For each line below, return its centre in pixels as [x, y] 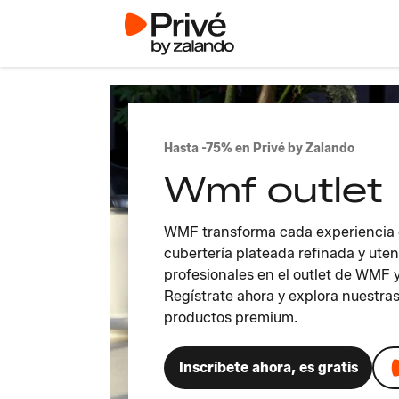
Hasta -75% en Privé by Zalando [259, 148]
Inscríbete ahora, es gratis [268, 367]
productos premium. [231, 318]
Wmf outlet [273, 189]
